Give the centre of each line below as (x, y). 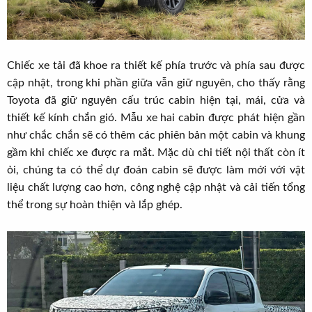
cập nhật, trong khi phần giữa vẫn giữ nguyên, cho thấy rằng (156, 83)
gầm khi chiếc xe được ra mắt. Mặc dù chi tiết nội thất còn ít (156, 152)
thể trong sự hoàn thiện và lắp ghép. (95, 204)
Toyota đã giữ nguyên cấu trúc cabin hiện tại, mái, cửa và (156, 100)
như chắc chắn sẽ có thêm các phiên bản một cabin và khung (156, 135)
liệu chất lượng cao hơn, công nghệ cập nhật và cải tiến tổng (156, 187)
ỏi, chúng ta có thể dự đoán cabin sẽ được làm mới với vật (156, 170)
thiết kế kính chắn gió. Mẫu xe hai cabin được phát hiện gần (156, 117)
